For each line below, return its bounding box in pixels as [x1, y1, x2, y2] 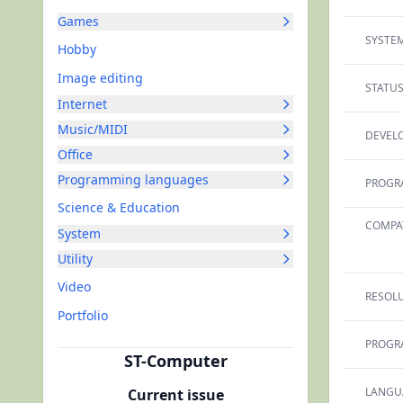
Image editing [58, 69, 143, 86]
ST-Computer [123, 350, 228, 372]
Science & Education [58, 199, 180, 216]
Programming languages [58, 171, 209, 188]
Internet [58, 95, 107, 112]
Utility [58, 250, 93, 267]
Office [58, 146, 93, 163]
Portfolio [58, 307, 108, 324]
